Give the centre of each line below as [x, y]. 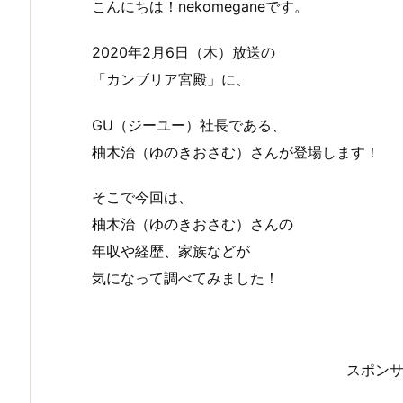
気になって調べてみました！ [185, 278]
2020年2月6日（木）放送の [184, 52]
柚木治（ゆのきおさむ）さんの [193, 224]
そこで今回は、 [142, 197]
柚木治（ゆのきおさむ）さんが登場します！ [236, 152]
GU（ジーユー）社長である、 [189, 125]
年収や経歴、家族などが [171, 251]
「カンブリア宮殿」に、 [171, 79]
